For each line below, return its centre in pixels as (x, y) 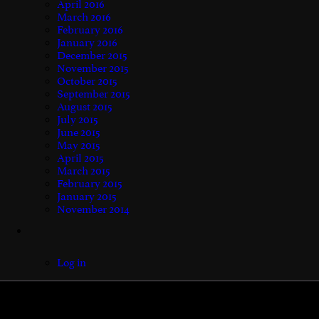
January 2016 (87, 42)
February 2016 (90, 30)
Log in (72, 262)
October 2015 (87, 81)
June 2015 (79, 132)
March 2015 (84, 171)
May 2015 (79, 145)
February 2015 (90, 183)
